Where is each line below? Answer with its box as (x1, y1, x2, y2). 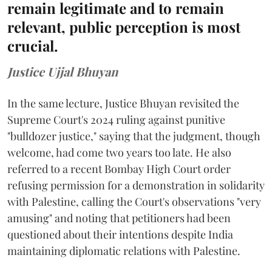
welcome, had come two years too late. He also (7, 144, 231, 160)
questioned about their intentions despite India (7, 226, 233, 242)
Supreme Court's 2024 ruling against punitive (7, 112, 225, 127)
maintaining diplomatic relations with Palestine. (7, 243, 240, 258)
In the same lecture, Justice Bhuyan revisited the (7, 95, 239, 110)
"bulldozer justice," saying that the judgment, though (7, 128, 260, 143)
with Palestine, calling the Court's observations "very (7, 194, 261, 209)
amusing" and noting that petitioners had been (7, 210, 231, 225)
